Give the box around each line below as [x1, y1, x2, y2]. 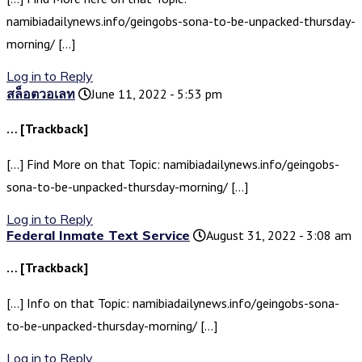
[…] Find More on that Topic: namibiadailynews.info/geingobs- [6, 156, 339, 173]
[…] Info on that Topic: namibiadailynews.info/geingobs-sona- [6, 295, 339, 312]
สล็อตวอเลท [6, 86, 75, 103]
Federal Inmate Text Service [6, 227, 190, 244]
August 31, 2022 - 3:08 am [206, 227, 351, 244]
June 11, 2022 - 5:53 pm [91, 86, 222, 103]
